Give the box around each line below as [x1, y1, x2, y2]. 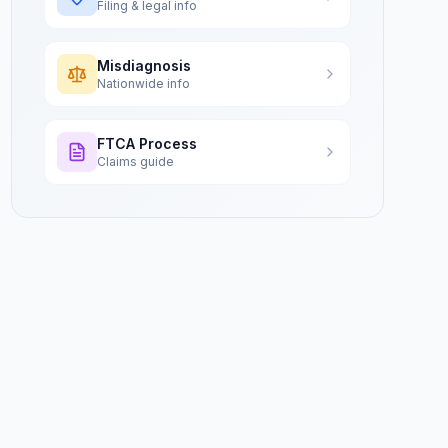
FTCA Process [96, 135, 197, 152]
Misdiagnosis [96, 57, 191, 74]
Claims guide [96, 154, 174, 169]
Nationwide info [96, 76, 190, 91]
